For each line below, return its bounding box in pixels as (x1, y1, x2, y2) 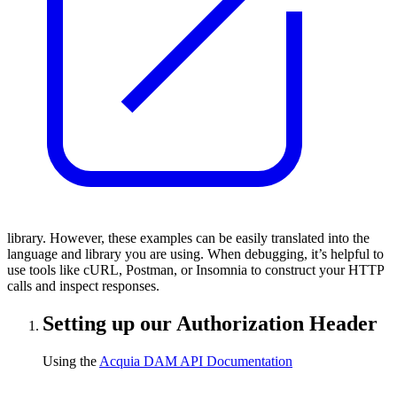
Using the (43, 354, 99, 370)
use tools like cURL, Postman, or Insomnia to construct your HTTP (7, 262, 384, 278)
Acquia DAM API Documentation (99, 354, 292, 370)
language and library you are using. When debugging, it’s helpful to (7, 246, 384, 262)
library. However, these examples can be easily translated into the (7, 230, 370, 246)
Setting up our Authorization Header (43, 312, 378, 336)
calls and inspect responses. (7, 278, 160, 294)
